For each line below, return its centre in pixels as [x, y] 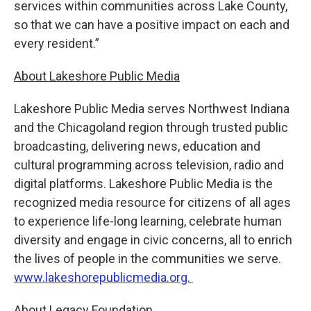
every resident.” [57, 44]
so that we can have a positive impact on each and [152, 25]
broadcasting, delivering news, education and [137, 146]
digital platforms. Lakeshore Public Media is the [143, 184]
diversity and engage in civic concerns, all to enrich [153, 240]
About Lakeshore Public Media [97, 76]
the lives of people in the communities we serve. [148, 259]
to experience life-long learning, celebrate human [148, 221]
